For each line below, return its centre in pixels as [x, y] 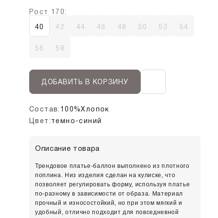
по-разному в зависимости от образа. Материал [109, 194]
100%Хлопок [85, 109]
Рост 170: [48, 12]
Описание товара [67, 148]
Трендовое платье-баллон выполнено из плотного [112, 166]
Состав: [45, 109]
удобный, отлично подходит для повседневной [107, 212]
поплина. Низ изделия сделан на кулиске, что [105, 175]
